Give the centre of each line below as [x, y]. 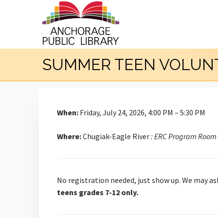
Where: [69, 136]
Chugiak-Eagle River [116, 136]
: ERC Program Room [184, 136]
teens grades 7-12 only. [98, 192]
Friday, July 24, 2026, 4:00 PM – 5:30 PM [142, 112]
